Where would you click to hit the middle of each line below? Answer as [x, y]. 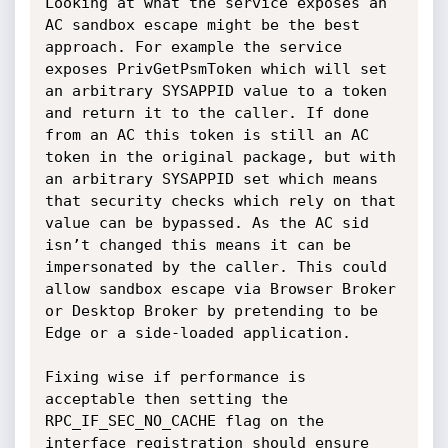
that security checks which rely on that [220, 201]
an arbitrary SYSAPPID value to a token [215, 91]
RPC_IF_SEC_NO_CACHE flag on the [184, 421]
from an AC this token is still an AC [206, 135]
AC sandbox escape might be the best [202, 25]
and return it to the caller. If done [206, 113]
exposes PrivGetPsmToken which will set [215, 69]
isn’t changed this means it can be [197, 245]
